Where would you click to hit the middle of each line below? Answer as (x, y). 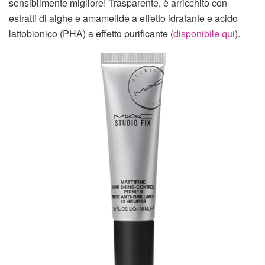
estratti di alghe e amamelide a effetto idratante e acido (123, 18)
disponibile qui (204, 34)
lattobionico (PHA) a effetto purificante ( (91, 34)
